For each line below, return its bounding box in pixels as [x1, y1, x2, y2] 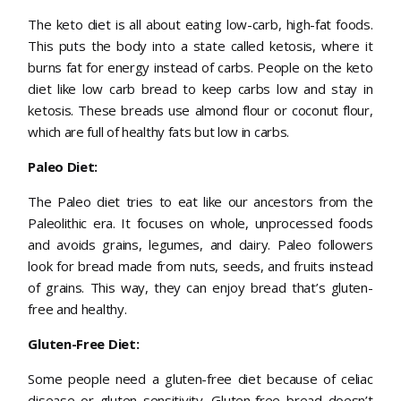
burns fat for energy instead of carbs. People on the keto [28, 58, 373, 77]
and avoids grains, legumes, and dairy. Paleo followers [28, 235, 373, 254]
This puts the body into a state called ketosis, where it [28, 37, 373, 55]
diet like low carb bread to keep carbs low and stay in [28, 80, 373, 98]
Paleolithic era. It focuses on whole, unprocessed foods [28, 214, 373, 233]
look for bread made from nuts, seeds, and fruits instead [28, 257, 373, 276]
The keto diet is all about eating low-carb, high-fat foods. [28, 15, 373, 34]
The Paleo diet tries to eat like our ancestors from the [28, 192, 373, 211]
